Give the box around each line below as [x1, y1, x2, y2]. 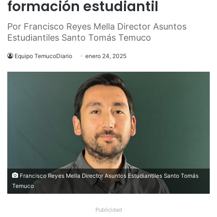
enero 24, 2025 [85, 52, 126, 60]
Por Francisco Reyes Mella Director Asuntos [7, 21, 186, 31]
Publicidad [95, 206, 122, 213]
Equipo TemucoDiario [15, 52, 72, 60]
